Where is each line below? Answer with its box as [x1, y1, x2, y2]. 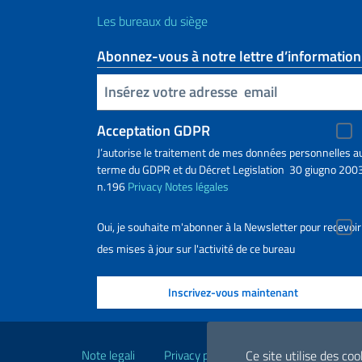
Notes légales [165, 177, 229, 195]
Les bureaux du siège [97, 11, 208, 31]
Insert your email [100, 79, 111, 102]
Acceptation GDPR [97, 119, 210, 141]
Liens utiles [74, 316, 200, 356]
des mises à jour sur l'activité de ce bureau [97, 239, 295, 257]
